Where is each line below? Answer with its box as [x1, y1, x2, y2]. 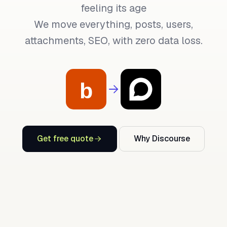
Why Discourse [134, 133, 190, 144]
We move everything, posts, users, [34, 18, 193, 31]
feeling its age [81, 2, 146, 15]
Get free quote [37, 133, 93, 144]
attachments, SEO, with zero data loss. [24, 34, 203, 47]
